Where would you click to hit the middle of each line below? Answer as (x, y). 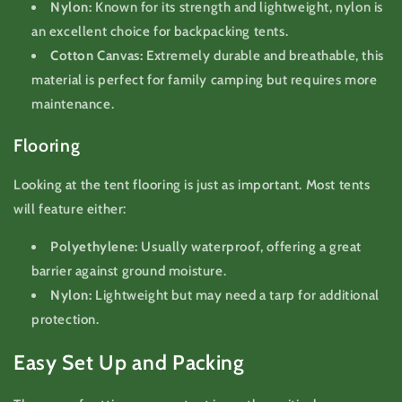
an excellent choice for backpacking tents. (160, 32)
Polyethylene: (94, 247)
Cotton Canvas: (97, 56)
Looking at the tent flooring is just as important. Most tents (192, 185)
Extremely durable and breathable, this (263, 56)
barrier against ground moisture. (129, 271)
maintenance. (73, 105)
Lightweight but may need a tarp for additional (236, 296)
